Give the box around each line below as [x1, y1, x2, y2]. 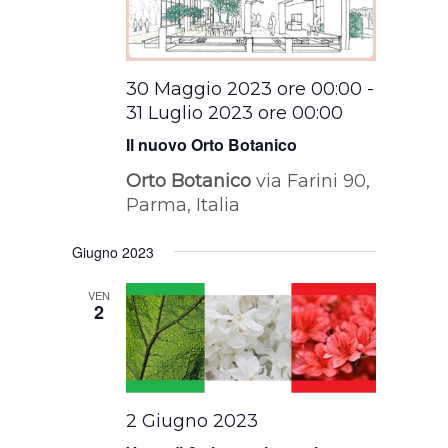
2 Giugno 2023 [126, 410, 259, 433]
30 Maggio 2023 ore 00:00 [126, 77, 363, 100]
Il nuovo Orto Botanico [126, 132, 298, 156]
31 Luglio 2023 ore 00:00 [126, 101, 344, 124]
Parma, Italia [126, 193, 241, 216]
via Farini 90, [256, 169, 371, 192]
